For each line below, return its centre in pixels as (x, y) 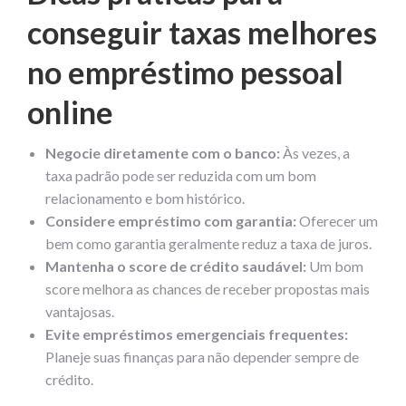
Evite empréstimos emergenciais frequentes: (197, 333)
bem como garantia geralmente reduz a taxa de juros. (208, 243)
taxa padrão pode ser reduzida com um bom (181, 175)
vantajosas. (80, 311)
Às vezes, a (315, 152)
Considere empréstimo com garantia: (171, 220)
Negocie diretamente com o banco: (163, 152)
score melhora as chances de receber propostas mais (208, 288)
